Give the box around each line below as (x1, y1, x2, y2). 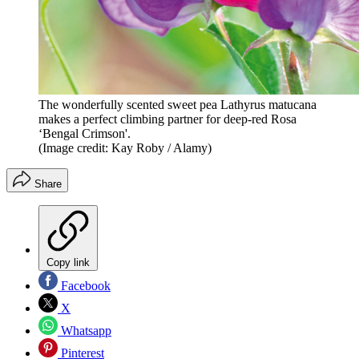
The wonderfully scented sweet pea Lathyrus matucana (38, 97, 317, 111)
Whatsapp (58, 323, 111, 337)
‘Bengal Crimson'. (38, 126, 131, 140)
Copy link (46, 256, 90, 268)
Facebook (58, 278, 111, 292)
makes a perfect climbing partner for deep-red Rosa (38, 111, 296, 126)
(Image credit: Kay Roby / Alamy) (38, 140, 212, 155)
